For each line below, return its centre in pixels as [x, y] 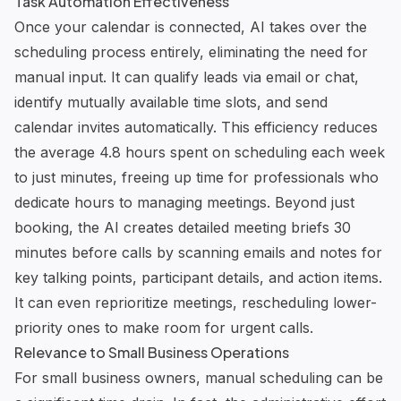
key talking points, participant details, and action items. [198, 277]
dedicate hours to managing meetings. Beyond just [184, 202]
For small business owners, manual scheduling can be [199, 377]
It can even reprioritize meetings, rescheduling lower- [196, 302]
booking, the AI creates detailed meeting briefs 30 [183, 227]
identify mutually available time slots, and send [171, 102]
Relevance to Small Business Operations [152, 352]
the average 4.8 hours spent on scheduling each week [200, 152]
